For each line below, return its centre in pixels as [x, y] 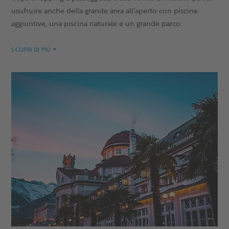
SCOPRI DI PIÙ [31, 49]
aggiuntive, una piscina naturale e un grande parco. [97, 23]
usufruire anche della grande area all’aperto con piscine [105, 10]
